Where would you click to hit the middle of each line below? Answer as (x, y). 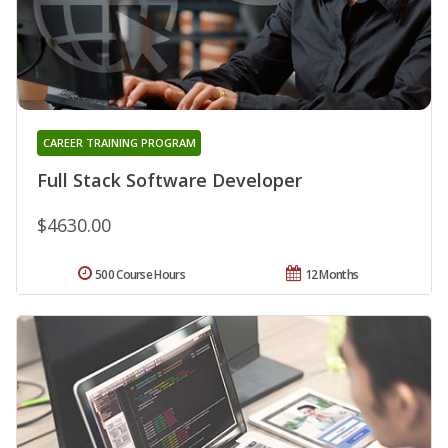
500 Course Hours (140, 274)
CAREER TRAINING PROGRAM (119, 142)
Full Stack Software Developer (169, 179)
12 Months (331, 274)
